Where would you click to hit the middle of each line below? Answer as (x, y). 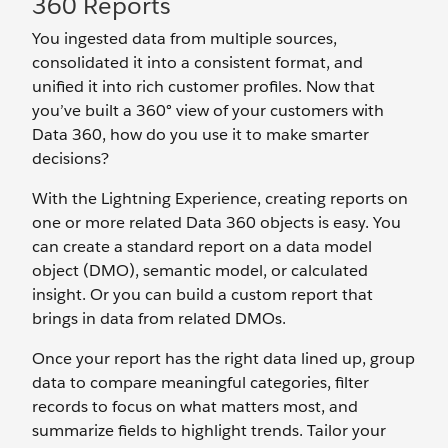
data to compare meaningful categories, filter (200, 382)
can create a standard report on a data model (202, 246)
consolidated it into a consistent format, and (197, 62)
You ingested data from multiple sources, (184, 38)
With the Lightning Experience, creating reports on (220, 198)
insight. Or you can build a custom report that (202, 294)
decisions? (70, 158)
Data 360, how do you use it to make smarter (200, 134)
